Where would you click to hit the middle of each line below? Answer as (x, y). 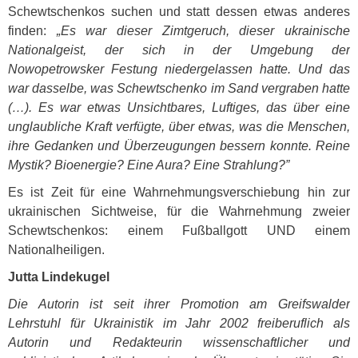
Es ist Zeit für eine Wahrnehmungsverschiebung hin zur (179, 192)
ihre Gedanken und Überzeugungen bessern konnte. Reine (179, 146)
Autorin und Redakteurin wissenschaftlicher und (179, 342)
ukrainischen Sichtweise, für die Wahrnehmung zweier (179, 211)
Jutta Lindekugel (59, 277)
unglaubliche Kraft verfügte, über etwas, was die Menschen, (179, 127)
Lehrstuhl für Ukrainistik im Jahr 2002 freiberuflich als (179, 323)
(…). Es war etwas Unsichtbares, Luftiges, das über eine (179, 107)
